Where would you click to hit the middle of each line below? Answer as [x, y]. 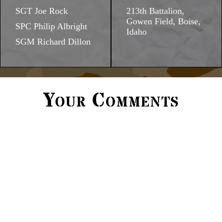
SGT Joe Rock [42, 11]
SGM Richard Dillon [53, 42]
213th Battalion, [155, 11]
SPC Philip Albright [51, 27]
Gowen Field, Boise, [164, 22]
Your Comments [111, 101]
